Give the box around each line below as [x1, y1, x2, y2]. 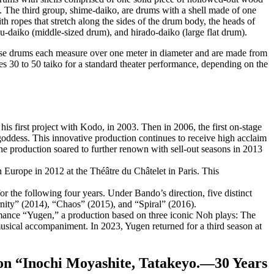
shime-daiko [70, 5, 117, 16]
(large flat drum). [180, 27, 247, 38]
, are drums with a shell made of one [117, 5, 256, 16]
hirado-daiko [131, 27, 180, 38]
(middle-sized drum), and [29, 27, 131, 38]
